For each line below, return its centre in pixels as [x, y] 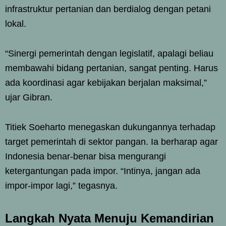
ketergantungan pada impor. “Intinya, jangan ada [103, 171]
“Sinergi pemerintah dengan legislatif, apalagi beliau [109, 54]
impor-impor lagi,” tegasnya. [61, 186]
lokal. [16, 24]
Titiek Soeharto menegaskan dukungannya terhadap [110, 127]
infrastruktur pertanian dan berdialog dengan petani [108, 9]
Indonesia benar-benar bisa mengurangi [86, 157]
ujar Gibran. [29, 98]
